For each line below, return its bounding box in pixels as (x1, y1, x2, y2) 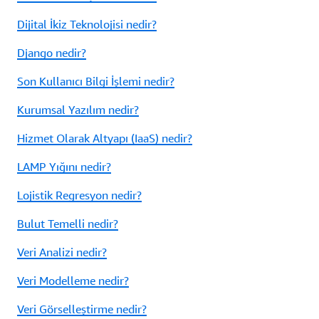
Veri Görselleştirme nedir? (17, 302, 147, 317)
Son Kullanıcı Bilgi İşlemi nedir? (17, 74, 174, 89)
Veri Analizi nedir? (17, 245, 107, 260)
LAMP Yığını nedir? (17, 159, 111, 174)
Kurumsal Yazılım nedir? (17, 103, 139, 117)
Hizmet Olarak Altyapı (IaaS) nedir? (17, 131, 192, 146)
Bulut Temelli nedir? (17, 216, 118, 231)
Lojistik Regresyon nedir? (17, 188, 142, 203)
